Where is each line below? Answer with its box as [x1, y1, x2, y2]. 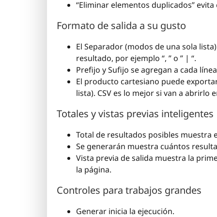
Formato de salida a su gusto [57, 19, 186, 32]
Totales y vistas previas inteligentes [57, 107, 214, 121]
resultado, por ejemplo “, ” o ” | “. [76, 53, 196, 64]
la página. [76, 164, 111, 175]
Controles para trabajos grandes [57, 184, 201, 197]
